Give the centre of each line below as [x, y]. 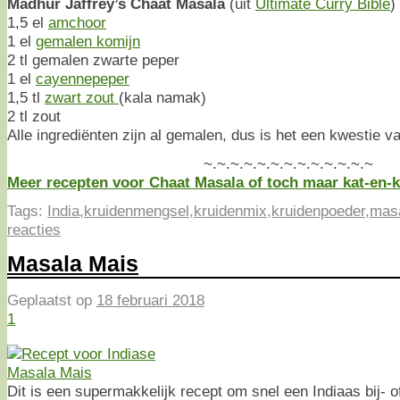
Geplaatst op [52, 300]
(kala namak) [162, 97]
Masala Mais [73, 264]
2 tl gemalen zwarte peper [93, 59]
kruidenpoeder [318, 210]
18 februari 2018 [150, 300]
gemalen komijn [88, 41]
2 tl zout [34, 116]
